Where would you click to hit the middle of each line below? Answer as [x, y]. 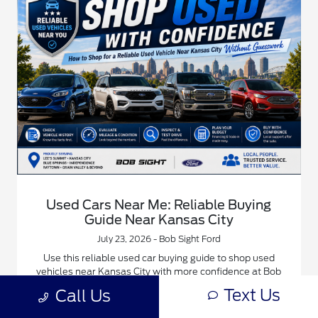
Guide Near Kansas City [159, 219]
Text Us [252, 295]
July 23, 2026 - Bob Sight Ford [159, 238]
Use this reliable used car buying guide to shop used [159, 258]
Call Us [83, 296]
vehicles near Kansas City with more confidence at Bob [159, 271]
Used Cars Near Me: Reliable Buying [159, 204]
